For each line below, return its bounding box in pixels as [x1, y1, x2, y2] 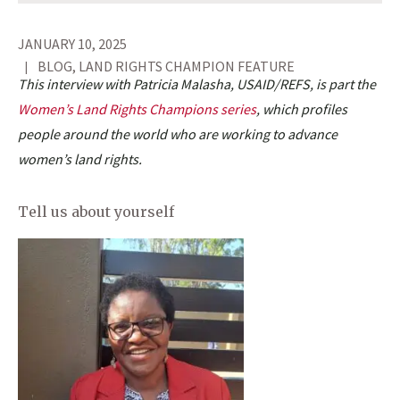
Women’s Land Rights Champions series [18, 99, 256, 118]
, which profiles [256, 99, 347, 118]
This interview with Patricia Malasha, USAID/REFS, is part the [18, 74, 376, 93]
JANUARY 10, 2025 [18, 34, 127, 53]
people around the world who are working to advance [18, 124, 337, 143]
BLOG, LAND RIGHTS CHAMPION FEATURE [35, 56, 295, 75]
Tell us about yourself [18, 202, 174, 221]
